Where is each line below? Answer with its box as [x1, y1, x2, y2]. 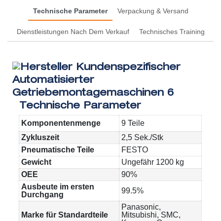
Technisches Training [139, 28, 205, 36]
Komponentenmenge [21, 119, 101, 128]
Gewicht [21, 158, 52, 167]
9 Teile [121, 119, 145, 128]
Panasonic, [121, 203, 161, 212]
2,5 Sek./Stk [121, 133, 164, 142]
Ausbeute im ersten [21, 183, 95, 191]
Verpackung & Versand [117, 7, 188, 15]
